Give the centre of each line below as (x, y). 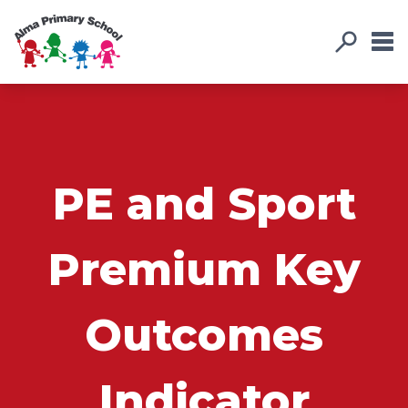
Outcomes (204, 335)
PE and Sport (204, 204)
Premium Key (204, 270)
